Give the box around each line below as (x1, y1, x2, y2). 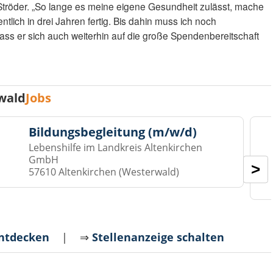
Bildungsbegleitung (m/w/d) (29, 124, 197, 141)
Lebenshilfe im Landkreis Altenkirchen (29, 141, 203, 155)
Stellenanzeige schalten (92, 230, 225, 245)
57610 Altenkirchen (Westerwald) (29, 165, 180, 179)
